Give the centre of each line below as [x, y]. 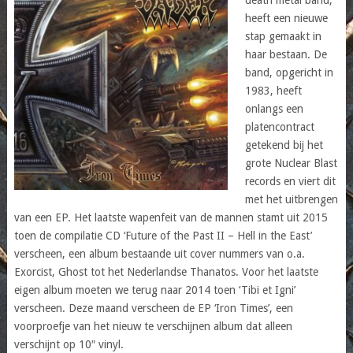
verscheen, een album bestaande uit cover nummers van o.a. [159, 253]
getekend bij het [284, 145]
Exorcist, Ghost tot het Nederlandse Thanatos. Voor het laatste [166, 271]
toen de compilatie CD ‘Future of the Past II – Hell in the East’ [163, 235]
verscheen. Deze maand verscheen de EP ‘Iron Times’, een [153, 308]
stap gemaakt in [283, 36]
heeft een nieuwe [286, 18]
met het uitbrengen [291, 199]
